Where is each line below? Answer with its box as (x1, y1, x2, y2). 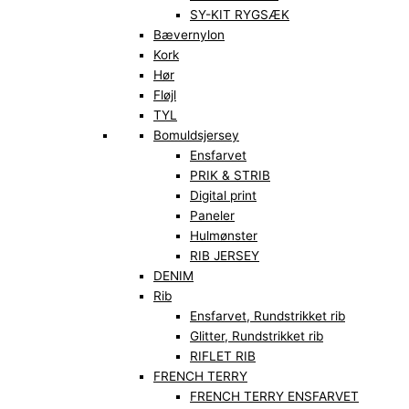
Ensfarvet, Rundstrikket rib (190, 309, 345, 324)
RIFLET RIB (190, 349, 256, 364)
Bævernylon (153, 27, 225, 43)
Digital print (190, 188, 257, 204)
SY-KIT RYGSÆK (190, 7, 289, 23)
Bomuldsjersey (153, 128, 239, 143)
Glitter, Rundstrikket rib (190, 329, 323, 344)
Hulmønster (190, 228, 257, 244)
